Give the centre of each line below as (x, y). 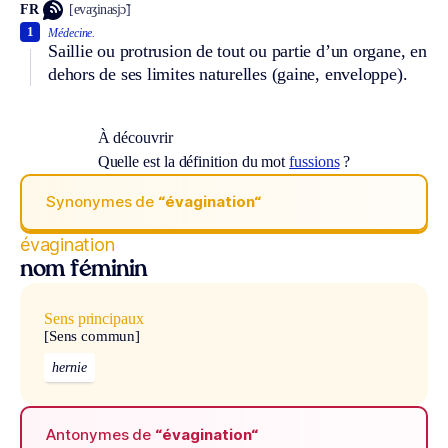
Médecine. (72, 32)
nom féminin (83, 270)
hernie (69, 368)
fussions (314, 161)
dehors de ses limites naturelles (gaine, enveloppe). (228, 73)
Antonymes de (101, 434)
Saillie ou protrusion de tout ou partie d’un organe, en (237, 50)
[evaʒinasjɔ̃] (100, 10)
